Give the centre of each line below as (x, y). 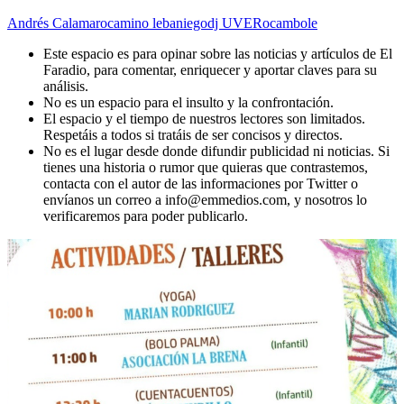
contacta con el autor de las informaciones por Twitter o (201, 184)
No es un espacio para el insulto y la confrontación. (188, 103)
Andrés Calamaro (57, 23)
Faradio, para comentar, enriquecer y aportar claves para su (210, 70)
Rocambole (285, 23)
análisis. (66, 87)
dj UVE (230, 23)
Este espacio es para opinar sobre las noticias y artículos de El (218, 54)
